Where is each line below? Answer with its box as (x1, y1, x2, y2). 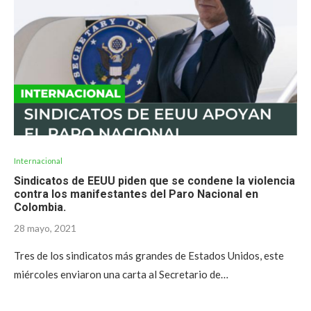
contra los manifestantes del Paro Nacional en (14, 187, 258, 201)
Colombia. (14, 201, 66, 214)
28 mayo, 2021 (14, 222, 76, 234)
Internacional (14, 156, 62, 165)
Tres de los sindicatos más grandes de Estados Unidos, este (14, 249, 284, 262)
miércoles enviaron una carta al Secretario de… (14, 268, 228, 280)
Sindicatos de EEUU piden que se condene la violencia (14, 174, 295, 187)
